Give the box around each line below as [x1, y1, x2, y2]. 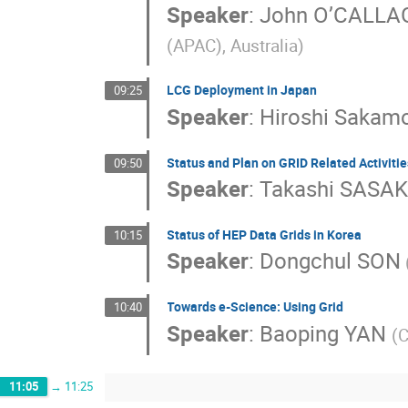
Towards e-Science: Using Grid [167, 298, 344, 316]
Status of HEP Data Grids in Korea [167, 225, 362, 243]
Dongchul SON [260, 246, 402, 276]
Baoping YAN [260, 318, 393, 348]
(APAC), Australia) [167, 34, 305, 58]
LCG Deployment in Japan [167, 81, 318, 99]
